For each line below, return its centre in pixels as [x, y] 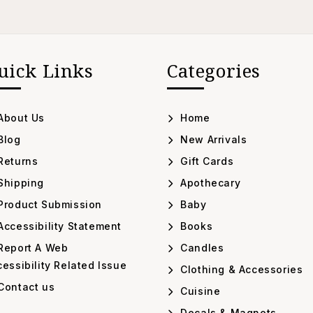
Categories [214, 71]
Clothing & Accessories [240, 270]
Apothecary [209, 183]
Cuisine [199, 291]
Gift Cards [205, 161]
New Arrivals [212, 140]
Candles [201, 248]
